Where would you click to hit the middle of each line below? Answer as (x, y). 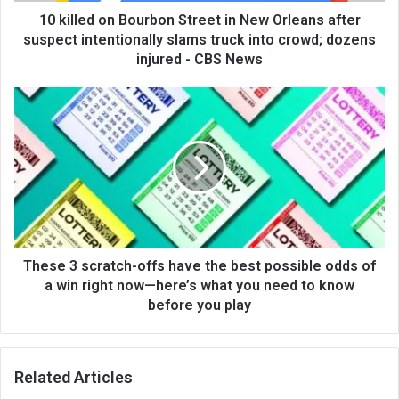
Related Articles (73, 378)
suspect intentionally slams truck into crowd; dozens (199, 40)
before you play (199, 305)
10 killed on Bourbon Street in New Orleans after (199, 20)
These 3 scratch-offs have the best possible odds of (199, 266)
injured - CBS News (199, 60)
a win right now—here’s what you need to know (199, 286)
